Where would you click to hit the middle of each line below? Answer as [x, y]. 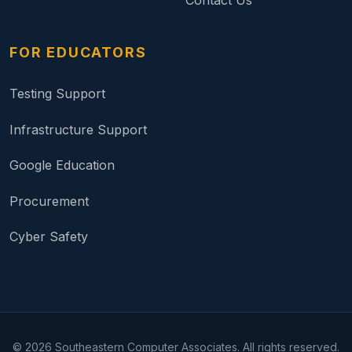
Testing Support [57, 93]
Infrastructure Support [78, 129]
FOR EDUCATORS [78, 52]
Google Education [62, 165]
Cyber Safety [49, 237]
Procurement [49, 201]
